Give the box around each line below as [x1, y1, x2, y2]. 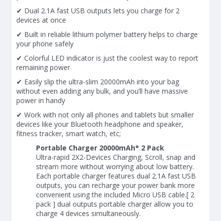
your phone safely [16, 38, 74, 48]
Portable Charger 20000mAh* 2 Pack [36, 143, 164, 152]
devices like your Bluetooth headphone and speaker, [16, 119, 184, 129]
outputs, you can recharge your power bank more [36, 180, 195, 190]
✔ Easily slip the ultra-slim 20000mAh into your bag [16, 76, 179, 86]
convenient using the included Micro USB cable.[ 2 [36, 189, 194, 199]
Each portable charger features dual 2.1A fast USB [36, 171, 196, 181]
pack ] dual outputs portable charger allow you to [36, 199, 193, 209]
